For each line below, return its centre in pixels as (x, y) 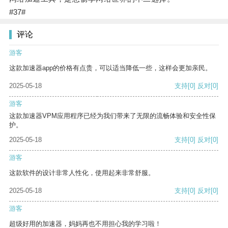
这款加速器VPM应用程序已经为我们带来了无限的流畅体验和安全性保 (112, 116)
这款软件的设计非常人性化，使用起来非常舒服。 (82, 173)
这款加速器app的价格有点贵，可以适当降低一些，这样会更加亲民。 (110, 68)
